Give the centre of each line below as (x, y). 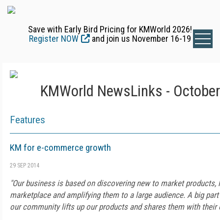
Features (27, 120)
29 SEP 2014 (25, 165)
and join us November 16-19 (140, 39)
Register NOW (54, 39)
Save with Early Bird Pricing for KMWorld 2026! (110, 29)
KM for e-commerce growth (60, 148)
